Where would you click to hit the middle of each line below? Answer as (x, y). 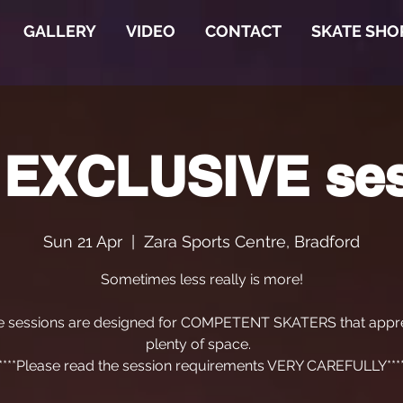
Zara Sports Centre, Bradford (252, 241)
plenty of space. (201, 344)
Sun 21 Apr (83, 241)
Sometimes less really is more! (201, 279)
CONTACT (243, 31)
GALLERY (59, 31)
